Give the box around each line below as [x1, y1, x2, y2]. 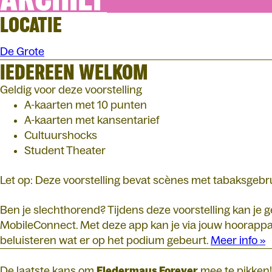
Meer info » [211, 234, 265, 246]
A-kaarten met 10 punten [24, 98, 147, 111]
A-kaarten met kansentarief [24, 114, 159, 126]
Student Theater [24, 144, 106, 157]
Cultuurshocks [24, 129, 97, 141]
